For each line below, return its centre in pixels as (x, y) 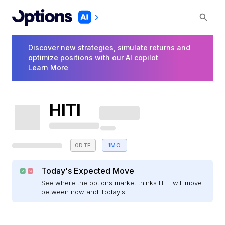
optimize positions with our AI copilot (93, 58)
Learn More (48, 68)
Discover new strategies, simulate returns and (109, 48)
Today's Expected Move (88, 171)
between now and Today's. (84, 192)
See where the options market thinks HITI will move (122, 183)
